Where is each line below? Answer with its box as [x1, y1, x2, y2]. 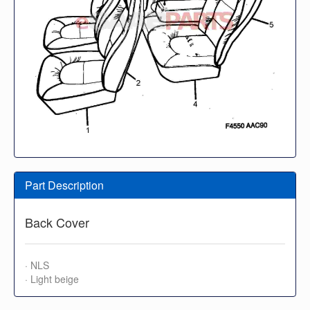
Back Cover [25, 212, 89, 231]
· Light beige [25, 271, 79, 286]
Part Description [25, 176, 104, 193]
